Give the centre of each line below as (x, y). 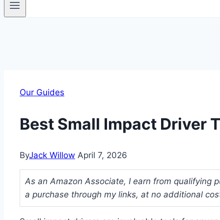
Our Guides (42, 93)
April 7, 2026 (102, 155)
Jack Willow (52, 155)
